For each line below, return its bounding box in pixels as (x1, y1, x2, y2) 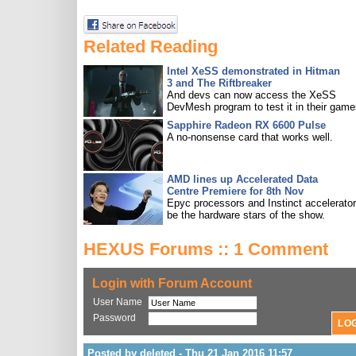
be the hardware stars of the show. (167, 209, 325, 221)
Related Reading (83, 37, 218, 56)
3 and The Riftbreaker (167, 77, 272, 89)
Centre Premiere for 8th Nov (167, 185, 304, 197)
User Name (93, 296, 142, 308)
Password (93, 312, 136, 323)
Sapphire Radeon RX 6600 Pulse (167, 119, 326, 131)
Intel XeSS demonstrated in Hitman (167, 65, 340, 77)
